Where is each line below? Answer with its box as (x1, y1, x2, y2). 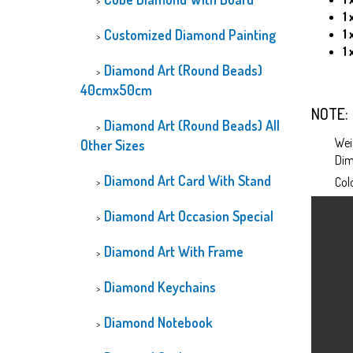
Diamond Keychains (104, 278, 216, 295)
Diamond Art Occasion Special (104, 207, 273, 225)
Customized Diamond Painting (104, 26, 276, 43)
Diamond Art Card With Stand (104, 172, 271, 189)
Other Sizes (80, 136, 145, 154)
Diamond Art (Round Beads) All (104, 117, 280, 134)
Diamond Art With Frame (104, 243, 243, 260)
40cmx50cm (80, 81, 152, 98)
